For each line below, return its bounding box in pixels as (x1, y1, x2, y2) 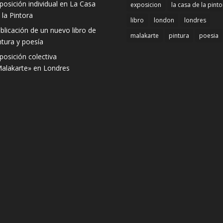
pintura (168, 31, 189, 40)
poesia (199, 31, 219, 40)
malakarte (130, 31, 159, 40)
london (153, 15, 174, 24)
